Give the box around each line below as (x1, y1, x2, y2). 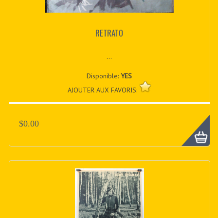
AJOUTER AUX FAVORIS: (67, 85, 139, 94)
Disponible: (87, 71, 121, 80)
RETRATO (95, 27, 124, 39)
